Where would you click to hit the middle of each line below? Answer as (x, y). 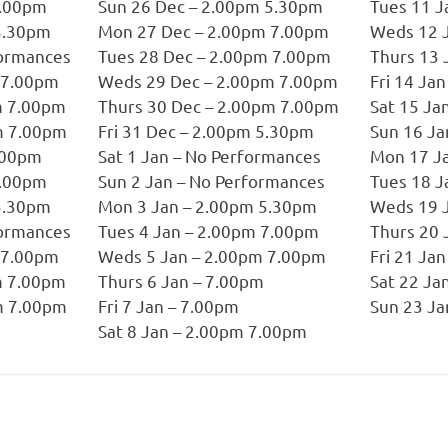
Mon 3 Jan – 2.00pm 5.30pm (207, 206)
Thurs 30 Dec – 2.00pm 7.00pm (218, 106)
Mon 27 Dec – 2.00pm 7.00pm (213, 31)
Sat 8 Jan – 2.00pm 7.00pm (202, 331)
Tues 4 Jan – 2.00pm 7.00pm (208, 231)
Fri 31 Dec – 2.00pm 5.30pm (205, 131)
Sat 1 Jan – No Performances (209, 156)
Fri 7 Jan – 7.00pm (168, 306)
